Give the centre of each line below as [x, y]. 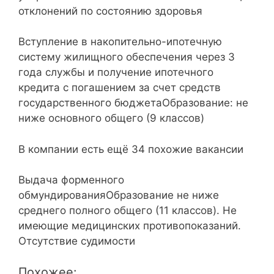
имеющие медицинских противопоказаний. [130, 226]
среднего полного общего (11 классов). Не [128, 211]
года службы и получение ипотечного [116, 72]
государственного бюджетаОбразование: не [133, 103]
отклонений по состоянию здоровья [110, 11]
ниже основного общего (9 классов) [111, 118]
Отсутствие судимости [77, 241]
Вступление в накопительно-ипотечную [120, 42]
